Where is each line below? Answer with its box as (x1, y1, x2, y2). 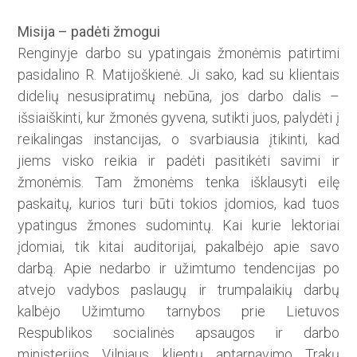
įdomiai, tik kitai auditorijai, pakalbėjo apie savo (18, 238, 339, 256)
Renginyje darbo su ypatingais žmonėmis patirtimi (18, 45, 339, 62)
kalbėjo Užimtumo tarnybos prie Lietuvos (18, 303, 339, 320)
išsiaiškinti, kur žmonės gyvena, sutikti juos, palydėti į (18, 109, 339, 127)
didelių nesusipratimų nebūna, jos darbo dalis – (18, 88, 339, 105)
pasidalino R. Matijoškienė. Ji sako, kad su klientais (18, 66, 339, 84)
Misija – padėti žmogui (18, 23, 161, 41)
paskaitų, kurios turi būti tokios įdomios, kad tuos (18, 195, 339, 213)
